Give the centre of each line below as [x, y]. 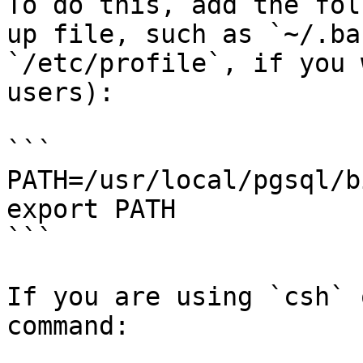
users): [60, 92]
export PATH [91, 209]
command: [68, 326]
